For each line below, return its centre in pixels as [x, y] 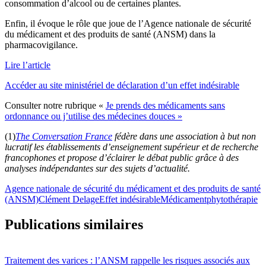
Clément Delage [69, 199]
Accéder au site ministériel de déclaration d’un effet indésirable [122, 85]
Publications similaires [74, 225]
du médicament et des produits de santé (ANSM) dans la [110, 34]
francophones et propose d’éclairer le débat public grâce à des [122, 158]
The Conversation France [64, 137]
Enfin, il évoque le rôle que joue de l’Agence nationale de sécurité [128, 24]
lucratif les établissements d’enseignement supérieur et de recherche [132, 147]
